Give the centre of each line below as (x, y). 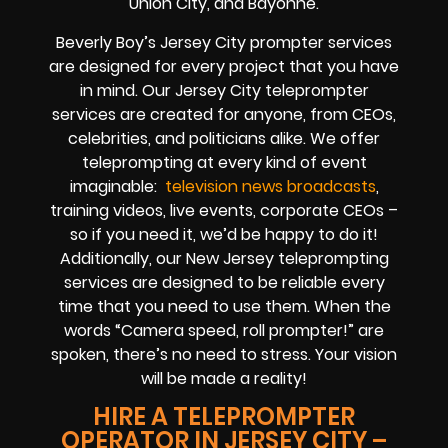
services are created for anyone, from (202, 114)
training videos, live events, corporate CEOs (217, 210)
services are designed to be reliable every (224, 282)
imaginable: (117, 186)
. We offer (341, 138)
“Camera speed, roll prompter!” (234, 330)
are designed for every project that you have (224, 66)
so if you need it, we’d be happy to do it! (224, 234)
